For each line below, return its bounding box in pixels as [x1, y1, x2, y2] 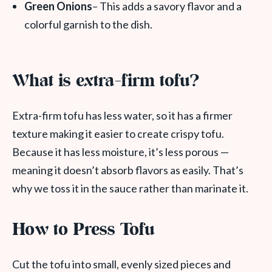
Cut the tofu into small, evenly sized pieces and [12, 257, 231, 271]
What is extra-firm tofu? [12, 69, 199, 94]
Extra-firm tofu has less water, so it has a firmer [12, 109, 233, 122]
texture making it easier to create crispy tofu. [12, 127, 224, 140]
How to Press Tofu [12, 218, 155, 243]
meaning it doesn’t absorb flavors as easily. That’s [12, 163, 243, 177]
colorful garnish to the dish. [24, 18, 152, 31]
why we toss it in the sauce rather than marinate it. [12, 182, 248, 195]
